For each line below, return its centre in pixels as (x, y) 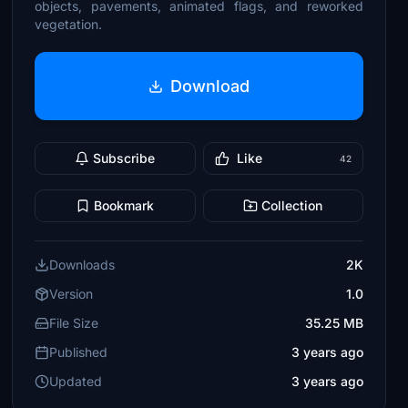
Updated (76, 381)
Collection (292, 205)
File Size (74, 323)
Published (79, 352)
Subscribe (124, 158)
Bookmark (124, 205)
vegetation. (69, 24)
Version (71, 294)
